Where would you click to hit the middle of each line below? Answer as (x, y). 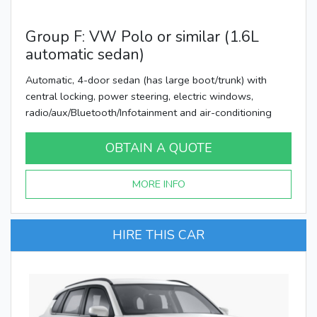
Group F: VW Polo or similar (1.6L (142, 36)
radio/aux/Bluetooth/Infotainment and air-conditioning (149, 112)
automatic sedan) (85, 54)
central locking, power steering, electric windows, (139, 96)
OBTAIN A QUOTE (158, 148)
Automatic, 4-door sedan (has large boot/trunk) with (146, 80)
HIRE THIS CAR (158, 235)
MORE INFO (158, 184)
